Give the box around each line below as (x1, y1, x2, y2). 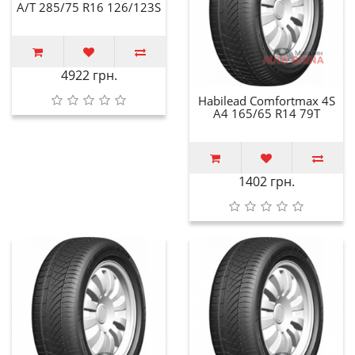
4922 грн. (60, 66, 117, 84)
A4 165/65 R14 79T (212, 105, 320, 121)
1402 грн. (238, 172, 295, 190)
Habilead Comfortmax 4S (197, 92, 335, 109)
